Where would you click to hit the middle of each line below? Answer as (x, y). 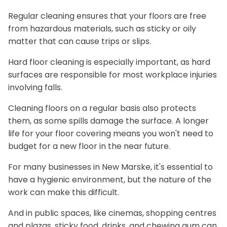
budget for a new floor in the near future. (89, 146)
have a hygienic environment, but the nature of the (110, 179)
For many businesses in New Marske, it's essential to (110, 167)
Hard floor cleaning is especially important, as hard (109, 62)
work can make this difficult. (64, 192)
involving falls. (35, 87)
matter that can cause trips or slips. (80, 41)
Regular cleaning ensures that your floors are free (107, 16)
